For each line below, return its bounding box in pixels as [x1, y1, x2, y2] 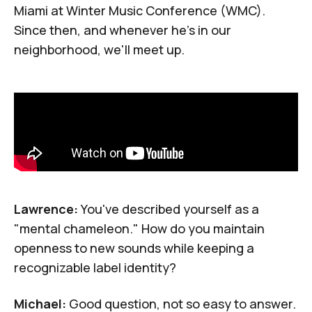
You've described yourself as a [78, 201, 259, 218]
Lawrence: [14, 201, 78, 218]
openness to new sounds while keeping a [14, 240, 254, 257]
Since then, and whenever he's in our [14, 22, 231, 39]
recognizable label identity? [14, 259, 176, 276]
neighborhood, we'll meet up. [14, 41, 185, 58]
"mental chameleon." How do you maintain [14, 220, 265, 237]
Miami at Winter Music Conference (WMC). [14, 2, 265, 19]
